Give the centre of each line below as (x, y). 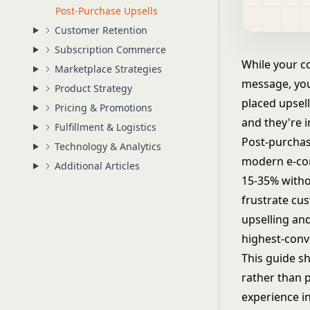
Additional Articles (97, 166)
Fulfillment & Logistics (105, 127)
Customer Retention (101, 30)
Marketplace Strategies (108, 69)
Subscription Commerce (110, 49)
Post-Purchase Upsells (107, 11)
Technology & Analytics (108, 146)
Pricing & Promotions (103, 108)
